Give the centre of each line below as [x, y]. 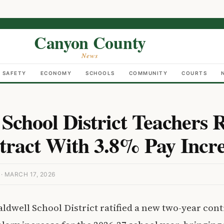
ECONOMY [56, 73]
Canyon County [90, 42]
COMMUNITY [148, 73]
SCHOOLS [100, 73]
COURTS [194, 73]
